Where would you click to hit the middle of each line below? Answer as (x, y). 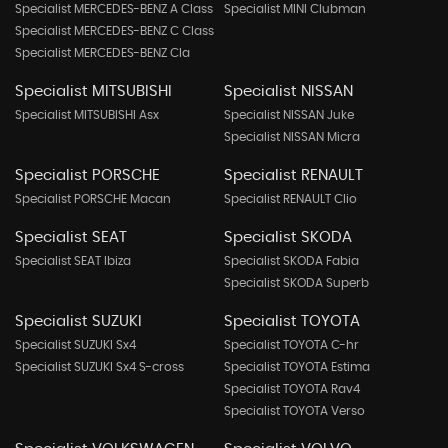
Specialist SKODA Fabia (291, 261)
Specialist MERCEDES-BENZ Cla (102, 53)
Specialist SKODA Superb (296, 283)
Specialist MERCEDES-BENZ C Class (114, 31)
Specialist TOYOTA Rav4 (291, 389)
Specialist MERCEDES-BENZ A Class (114, 9)
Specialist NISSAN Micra (291, 137)
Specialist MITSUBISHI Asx (87, 115)
